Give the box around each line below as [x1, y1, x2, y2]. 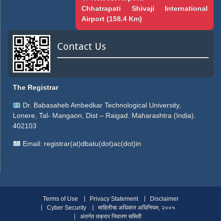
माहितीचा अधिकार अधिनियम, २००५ [98, 204, 175, 212]
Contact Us [57, 40, 106, 53]
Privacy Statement [89, 195, 138, 203]
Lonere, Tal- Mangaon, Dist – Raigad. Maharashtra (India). [13, 111, 196, 120]
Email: [20, 140, 44, 148]
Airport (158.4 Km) [81, 15, 142, 23]
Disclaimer [149, 195, 179, 203]
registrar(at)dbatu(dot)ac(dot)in [43, 140, 141, 148]
